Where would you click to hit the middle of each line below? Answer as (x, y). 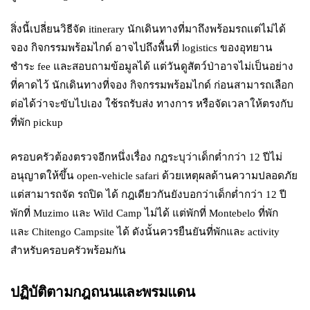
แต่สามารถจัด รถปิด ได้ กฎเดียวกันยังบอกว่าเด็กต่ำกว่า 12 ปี (149, 194)
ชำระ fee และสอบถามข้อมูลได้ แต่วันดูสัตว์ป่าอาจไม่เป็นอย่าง (152, 66)
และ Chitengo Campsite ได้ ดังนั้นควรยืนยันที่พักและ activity (145, 231)
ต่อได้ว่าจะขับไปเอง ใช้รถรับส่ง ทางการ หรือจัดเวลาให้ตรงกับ (152, 104)
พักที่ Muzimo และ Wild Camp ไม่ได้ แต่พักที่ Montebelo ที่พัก (145, 212)
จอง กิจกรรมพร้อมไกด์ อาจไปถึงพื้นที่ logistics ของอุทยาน (142, 48)
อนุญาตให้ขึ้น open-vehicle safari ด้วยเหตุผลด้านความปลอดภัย (154, 175)
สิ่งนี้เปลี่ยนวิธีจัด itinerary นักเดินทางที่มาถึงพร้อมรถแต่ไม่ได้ (148, 29)
